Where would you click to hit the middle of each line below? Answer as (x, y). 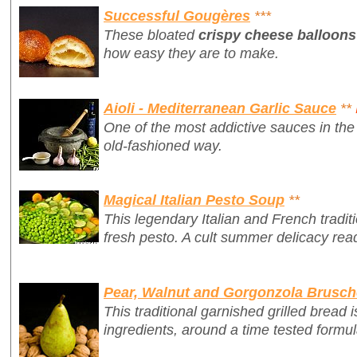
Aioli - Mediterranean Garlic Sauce (220, 108)
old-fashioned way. (163, 145)
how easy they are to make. (191, 53)
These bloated (151, 35)
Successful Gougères (177, 16)
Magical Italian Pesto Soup (194, 200)
